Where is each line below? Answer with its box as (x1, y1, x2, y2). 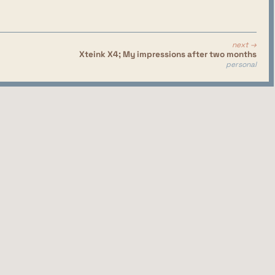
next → (231, 39, 257, 50)
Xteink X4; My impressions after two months (79, 48, 257, 60)
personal (225, 59, 257, 69)
